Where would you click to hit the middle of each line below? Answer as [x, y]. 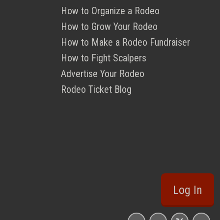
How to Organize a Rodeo [110, 11]
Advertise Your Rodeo [103, 74]
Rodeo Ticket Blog [96, 90]
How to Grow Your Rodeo [109, 27]
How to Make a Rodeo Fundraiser [125, 42]
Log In [188, 190]
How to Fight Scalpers [104, 58]
